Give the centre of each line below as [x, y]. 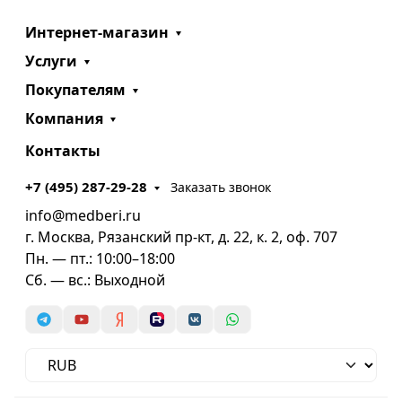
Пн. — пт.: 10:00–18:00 [100, 259]
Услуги [51, 61]
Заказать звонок [221, 187]
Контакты [63, 151]
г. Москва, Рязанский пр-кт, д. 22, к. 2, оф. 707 [181, 237]
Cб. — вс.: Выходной [95, 280]
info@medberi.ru [83, 216]
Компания [64, 119]
